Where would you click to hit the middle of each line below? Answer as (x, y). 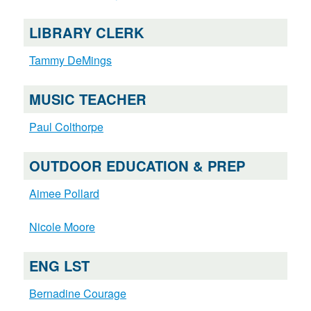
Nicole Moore (62, 227)
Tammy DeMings (70, 60)
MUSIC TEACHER (87, 99)
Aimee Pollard (64, 194)
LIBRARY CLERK (86, 33)
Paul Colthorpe (66, 127)
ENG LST (59, 266)
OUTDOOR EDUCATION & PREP (137, 166)
